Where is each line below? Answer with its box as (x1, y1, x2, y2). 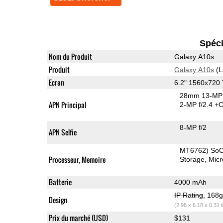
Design (48, 194, 67, 205)
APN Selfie (48, 126, 77, 137)
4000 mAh (174, 178, 207, 186)
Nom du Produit (48, 51, 92, 62)
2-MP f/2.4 (180, 100, 215, 109)
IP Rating (174, 191, 203, 199)
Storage (180, 155, 205, 163)
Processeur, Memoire (48, 154, 106, 165)
